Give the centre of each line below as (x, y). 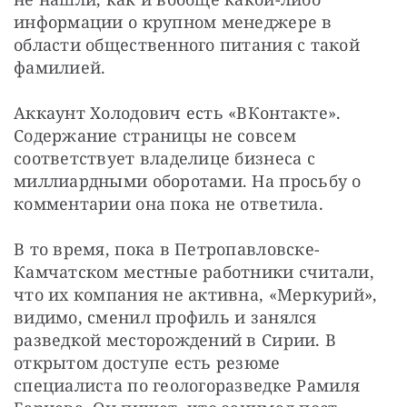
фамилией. (60, 68)
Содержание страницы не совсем (155, 136)
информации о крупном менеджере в (173, 22)
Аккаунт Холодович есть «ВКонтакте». (178, 113)
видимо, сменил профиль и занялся (165, 318)
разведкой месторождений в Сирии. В (175, 340)
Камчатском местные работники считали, (194, 272)
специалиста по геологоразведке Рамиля (187, 386)
